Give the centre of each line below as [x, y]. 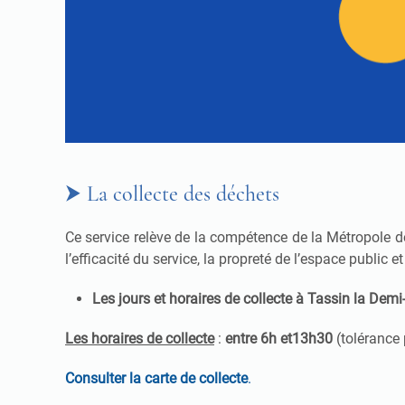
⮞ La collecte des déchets [172, 194]
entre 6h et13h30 [279, 339]
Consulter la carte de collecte [156, 379]
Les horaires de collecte [140, 339]
